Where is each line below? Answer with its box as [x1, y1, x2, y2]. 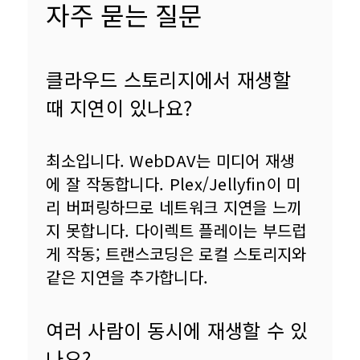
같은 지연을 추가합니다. [46, 265, 209, 289]
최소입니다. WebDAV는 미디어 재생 [46, 149, 295, 173]
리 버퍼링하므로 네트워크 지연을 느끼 [46, 195, 302, 219]
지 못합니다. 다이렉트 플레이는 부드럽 [46, 219, 307, 243]
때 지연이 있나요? [46, 93, 193, 122]
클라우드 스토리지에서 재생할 [46, 65, 291, 94]
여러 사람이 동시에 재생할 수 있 [46, 316, 309, 345]
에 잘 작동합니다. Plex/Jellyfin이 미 [46, 172, 301, 196]
